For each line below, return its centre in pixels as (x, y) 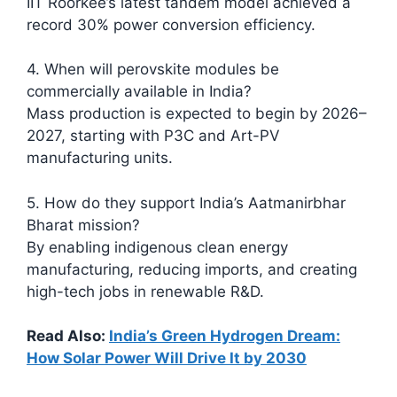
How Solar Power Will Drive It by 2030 (167, 358)
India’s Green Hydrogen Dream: (225, 336)
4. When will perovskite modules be (153, 70)
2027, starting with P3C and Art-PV (153, 136)
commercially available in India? (139, 92)
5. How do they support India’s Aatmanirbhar (186, 202)
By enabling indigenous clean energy (157, 247)
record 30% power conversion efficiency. (171, 24)
